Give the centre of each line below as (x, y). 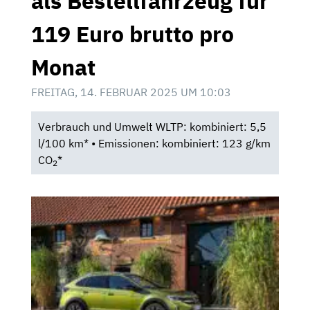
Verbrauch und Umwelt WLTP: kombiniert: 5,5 (152, 126)
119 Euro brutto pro (133, 34)
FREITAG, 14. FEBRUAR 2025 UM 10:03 (131, 92)
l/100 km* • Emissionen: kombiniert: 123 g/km (154, 143)
